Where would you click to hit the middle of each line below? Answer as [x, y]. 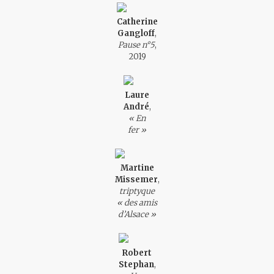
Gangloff [136, 33]
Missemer [136, 180]
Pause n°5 [136, 45]
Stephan [136, 264]
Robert [137, 253]
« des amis [137, 203]
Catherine [137, 22]
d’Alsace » [137, 214]
